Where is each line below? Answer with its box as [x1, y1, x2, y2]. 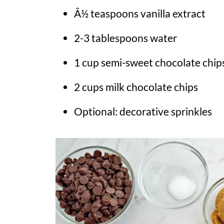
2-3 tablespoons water [74, 31, 177, 44]
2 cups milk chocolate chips [74, 80, 198, 93]
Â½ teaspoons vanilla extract [74, 6, 205, 19]
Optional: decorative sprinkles [74, 104, 212, 117]
